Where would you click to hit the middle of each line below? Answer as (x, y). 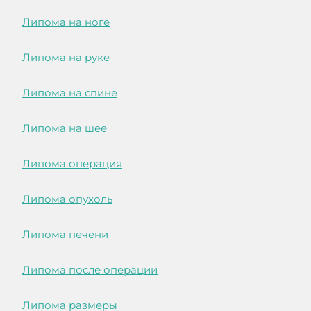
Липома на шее (65, 128)
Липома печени (65, 235)
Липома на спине (70, 93)
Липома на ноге (66, 22)
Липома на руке (66, 58)
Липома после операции (90, 270)
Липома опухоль (67, 199)
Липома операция (72, 164)
